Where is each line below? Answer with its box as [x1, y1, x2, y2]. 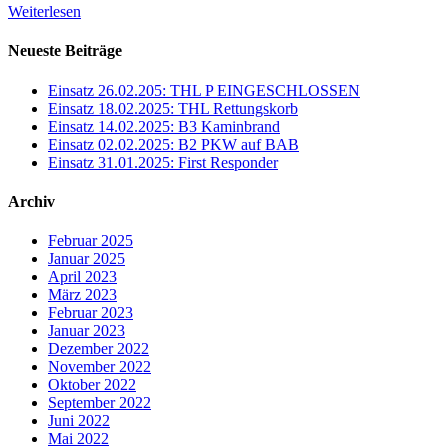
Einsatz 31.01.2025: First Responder [48, 153, 278, 171]
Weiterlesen [8, 3, 81, 21]
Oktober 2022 [48, 376, 136, 394]
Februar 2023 [48, 304, 133, 322]
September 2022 [48, 394, 151, 412]
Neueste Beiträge [8, 42, 122, 60]
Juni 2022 [48, 412, 110, 430]
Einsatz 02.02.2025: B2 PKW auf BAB [48, 135, 299, 153]
